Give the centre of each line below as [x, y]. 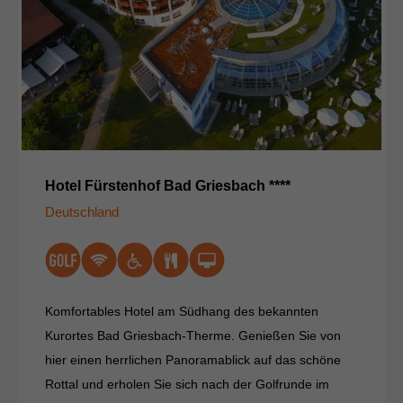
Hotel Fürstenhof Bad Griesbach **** [168, 185]
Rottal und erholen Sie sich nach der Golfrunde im [187, 384]
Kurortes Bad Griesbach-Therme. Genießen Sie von [193, 335]
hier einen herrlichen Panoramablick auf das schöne [193, 359]
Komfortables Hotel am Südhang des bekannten [182, 311]
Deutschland [82, 211]
